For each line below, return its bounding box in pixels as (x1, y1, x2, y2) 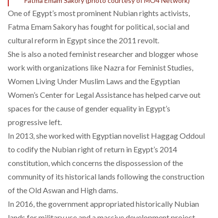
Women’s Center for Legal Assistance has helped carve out (8, 90, 200, 99)
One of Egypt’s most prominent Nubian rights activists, (8, 8, 190, 18)
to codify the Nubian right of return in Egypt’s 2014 (8, 145, 177, 154)
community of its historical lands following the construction (8, 172, 204, 181)
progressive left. (8, 117, 62, 127)
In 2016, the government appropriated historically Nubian (8, 199, 199, 208)
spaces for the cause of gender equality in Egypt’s (8, 104, 170, 113)
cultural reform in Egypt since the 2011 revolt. (8, 36, 159, 45)
